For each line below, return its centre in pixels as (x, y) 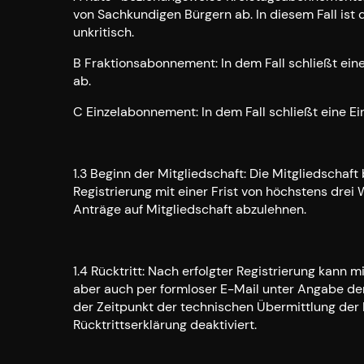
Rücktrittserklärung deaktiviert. (165, 325)
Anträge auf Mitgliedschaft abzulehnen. (190, 209)
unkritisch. (104, 32)
